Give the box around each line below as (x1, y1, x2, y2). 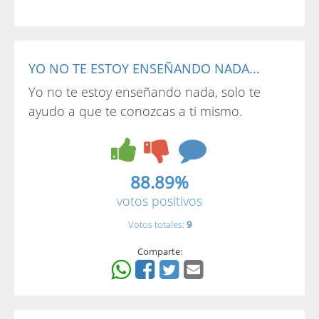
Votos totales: (127, 218, 187, 231)
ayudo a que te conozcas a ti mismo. (28, 103, 242, 120)
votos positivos (117, 192, 202, 209)
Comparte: (137, 245, 182, 258)
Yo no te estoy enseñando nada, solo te (28, 83, 261, 100)
